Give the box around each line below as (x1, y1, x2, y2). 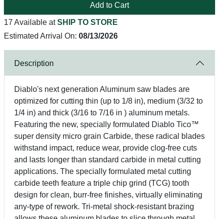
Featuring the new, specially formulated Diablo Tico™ (14, 120, 199, 129)
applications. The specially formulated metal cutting (14, 167, 191, 175)
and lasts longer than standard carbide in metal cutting (14, 155, 201, 164)
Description (14, 59, 54, 67)
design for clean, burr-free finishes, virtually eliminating (14, 191, 202, 199)
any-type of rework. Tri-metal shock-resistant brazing (14, 202, 194, 211)
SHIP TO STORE (57, 18, 118, 26)
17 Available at (4, 18, 57, 26)
